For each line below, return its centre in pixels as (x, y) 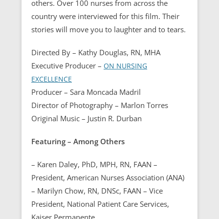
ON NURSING (125, 66)
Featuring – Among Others (78, 141)
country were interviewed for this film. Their (105, 16)
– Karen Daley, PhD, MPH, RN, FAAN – (94, 164)
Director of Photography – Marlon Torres (100, 105)
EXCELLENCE (52, 79)
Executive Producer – (67, 65)
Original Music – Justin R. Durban (87, 118)
